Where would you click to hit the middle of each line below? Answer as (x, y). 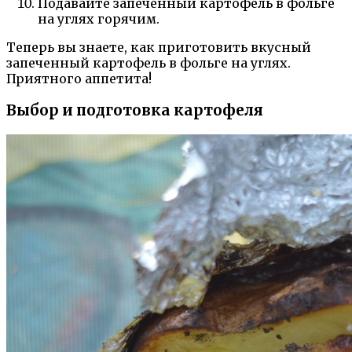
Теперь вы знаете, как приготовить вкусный (159, 48)
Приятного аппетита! (79, 79)
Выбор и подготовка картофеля (135, 111)
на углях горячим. (99, 19)
